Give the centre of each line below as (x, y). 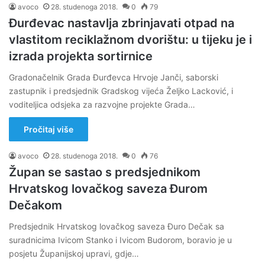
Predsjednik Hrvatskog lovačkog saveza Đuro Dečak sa (117, 226)
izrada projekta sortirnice (81, 56)
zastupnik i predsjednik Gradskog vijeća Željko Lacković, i (121, 91)
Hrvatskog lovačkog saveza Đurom (108, 189)
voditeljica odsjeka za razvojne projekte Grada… (102, 104)
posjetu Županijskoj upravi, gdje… (74, 253)
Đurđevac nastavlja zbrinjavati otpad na (122, 23)
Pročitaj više (49, 129)
